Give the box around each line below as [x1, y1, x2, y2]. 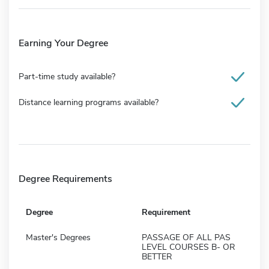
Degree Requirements [19, 172, 112, 186]
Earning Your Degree [19, 36, 108, 50]
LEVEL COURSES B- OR [142, 241, 235, 253]
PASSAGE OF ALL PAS [142, 231, 231, 243]
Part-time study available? [19, 70, 115, 82]
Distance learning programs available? [19, 96, 159, 108]
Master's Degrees [26, 231, 91, 243]
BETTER [142, 250, 172, 262]
